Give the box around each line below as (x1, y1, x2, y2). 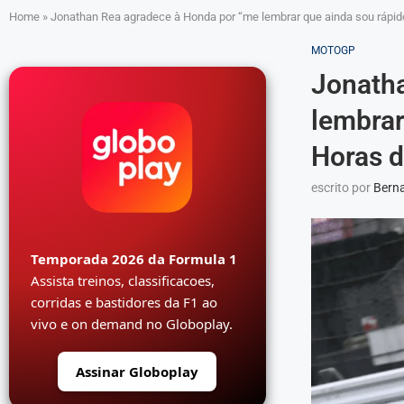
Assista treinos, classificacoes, (31, 271, 215, 289)
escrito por (310, 180, 373, 195)
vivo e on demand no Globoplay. (31, 315, 233, 333)
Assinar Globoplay (76, 363, 199, 381)
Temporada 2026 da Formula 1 (31, 250, 237, 268)
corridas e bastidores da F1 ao (31, 293, 217, 311)
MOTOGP (310, 44, 355, 57)
